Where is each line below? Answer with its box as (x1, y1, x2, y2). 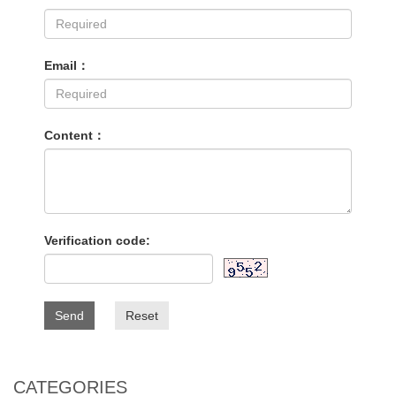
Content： (44, 128, 105, 142)
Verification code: (44, 233, 150, 247)
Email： (44, 58, 89, 72)
